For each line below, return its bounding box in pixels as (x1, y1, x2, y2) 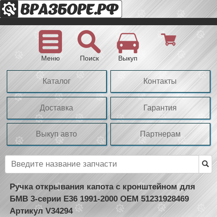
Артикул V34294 (10, 206, 73, 216)
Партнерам (139, 130, 181, 139)
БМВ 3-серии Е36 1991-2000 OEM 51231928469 (10, 194, 189, 203)
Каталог (42, 77, 71, 86)
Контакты (143, 77, 177, 86)
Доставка (40, 103, 74, 112)
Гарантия (143, 103, 177, 112)
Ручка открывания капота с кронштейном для (10, 182, 195, 191)
